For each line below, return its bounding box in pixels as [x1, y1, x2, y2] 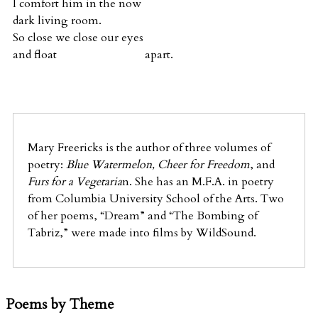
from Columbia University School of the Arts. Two [28, 190, 284, 207]
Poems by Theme [6, 294, 114, 314]
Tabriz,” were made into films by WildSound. [28, 224, 256, 241]
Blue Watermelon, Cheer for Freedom [66, 156, 250, 172]
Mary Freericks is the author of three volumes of [28, 139, 270, 155]
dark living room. [13, 12, 102, 28]
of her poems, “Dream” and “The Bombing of [28, 207, 258, 224]
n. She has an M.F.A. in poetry [122, 173, 274, 190]
